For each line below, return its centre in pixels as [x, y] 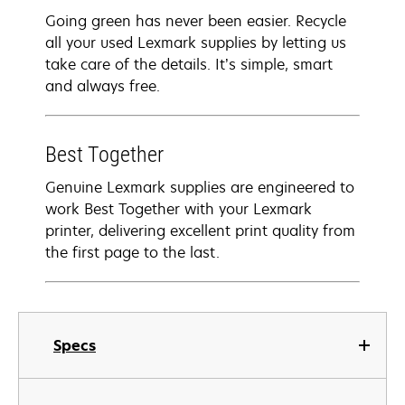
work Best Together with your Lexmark [179, 209]
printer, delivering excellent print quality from [200, 231]
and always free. [103, 86]
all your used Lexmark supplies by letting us [196, 42]
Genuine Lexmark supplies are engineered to [200, 187]
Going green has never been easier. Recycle [196, 21]
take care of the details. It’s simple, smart [189, 64]
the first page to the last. [132, 252]
